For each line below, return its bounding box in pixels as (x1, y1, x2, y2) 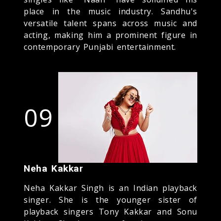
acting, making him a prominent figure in (24, 29, 197, 40)
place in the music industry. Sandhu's (24, 5, 197, 17)
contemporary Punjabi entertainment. (24, 41, 177, 52)
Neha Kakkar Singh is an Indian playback (24, 182, 197, 193)
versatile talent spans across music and (24, 17, 197, 29)
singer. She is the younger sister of (24, 194, 197, 205)
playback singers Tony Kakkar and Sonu (24, 206, 197, 217)
